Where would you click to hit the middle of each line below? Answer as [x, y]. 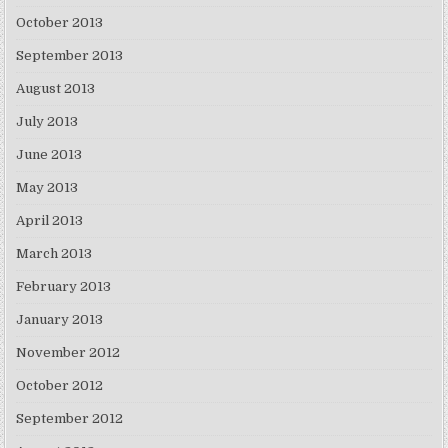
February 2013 [64, 287]
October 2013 [60, 23]
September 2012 [70, 419]
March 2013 [54, 254]
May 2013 [47, 188]
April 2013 [50, 221]
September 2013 [70, 56]
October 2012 [60, 386]
